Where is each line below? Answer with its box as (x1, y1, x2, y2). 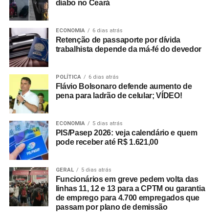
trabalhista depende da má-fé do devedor (55, 45, 202, 54)
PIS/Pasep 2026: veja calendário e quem (55, 129, 197, 137)
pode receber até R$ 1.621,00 (55, 138, 158, 147)
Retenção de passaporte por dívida (55, 36, 181, 44)
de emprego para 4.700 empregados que (55, 194, 200, 202)
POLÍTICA (55, 74, 81, 81)
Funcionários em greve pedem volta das (55, 175, 198, 184)
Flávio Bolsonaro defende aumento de (55, 82, 192, 91)
